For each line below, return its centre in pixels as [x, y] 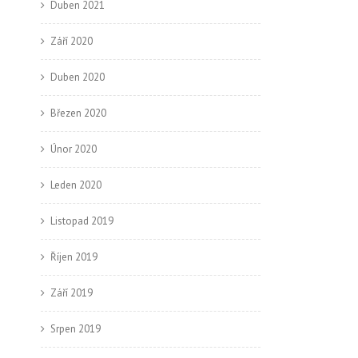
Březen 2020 [78, 113]
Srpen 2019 [76, 329]
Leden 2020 [76, 185]
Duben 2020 [78, 77]
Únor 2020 [74, 149]
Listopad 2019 [82, 221]
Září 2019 [72, 293]
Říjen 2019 [74, 257]
